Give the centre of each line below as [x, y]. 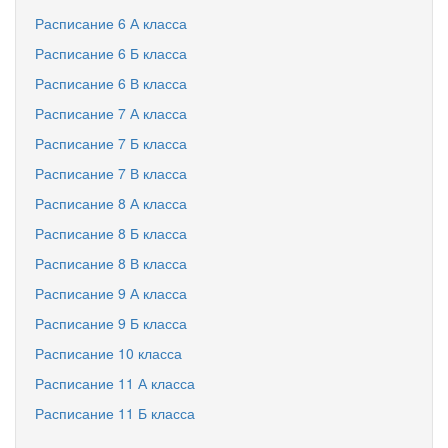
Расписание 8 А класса [111, 203]
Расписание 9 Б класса [111, 323]
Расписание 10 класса [108, 353]
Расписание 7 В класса [111, 173]
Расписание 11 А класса [115, 383]
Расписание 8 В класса [111, 263]
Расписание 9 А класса [111, 293]
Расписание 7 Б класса [111, 143]
